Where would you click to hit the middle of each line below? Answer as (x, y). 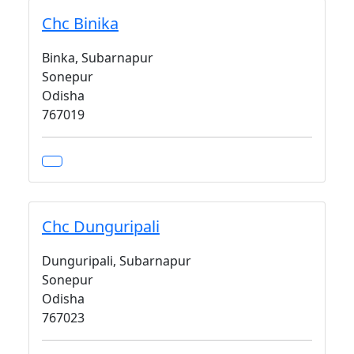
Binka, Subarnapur (98, 58)
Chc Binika (80, 23)
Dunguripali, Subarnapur (117, 261)
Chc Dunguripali (101, 226)
